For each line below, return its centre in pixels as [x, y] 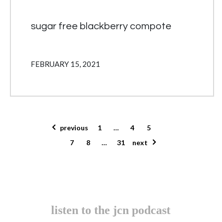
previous [74, 128]
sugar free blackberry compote [101, 26]
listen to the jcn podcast [111, 210]
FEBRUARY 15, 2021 [65, 64]
